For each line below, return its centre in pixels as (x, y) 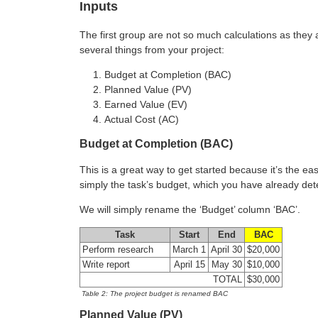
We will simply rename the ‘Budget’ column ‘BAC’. (190, 209)
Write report (106, 264)
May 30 (226, 264)
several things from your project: (152, 49)
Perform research (118, 250)
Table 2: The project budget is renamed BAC (155, 293)
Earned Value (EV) (146, 104)
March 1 (189, 250)
